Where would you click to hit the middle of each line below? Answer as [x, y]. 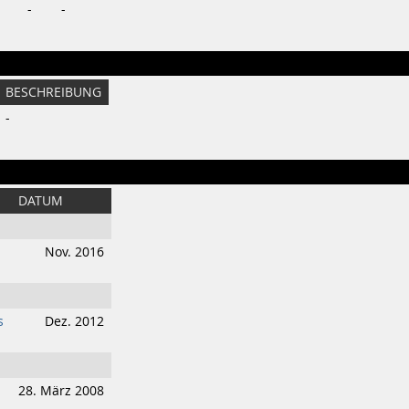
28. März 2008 [61, 391]
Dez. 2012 [74, 321]
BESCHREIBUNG [53, 92]
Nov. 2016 [74, 252]
